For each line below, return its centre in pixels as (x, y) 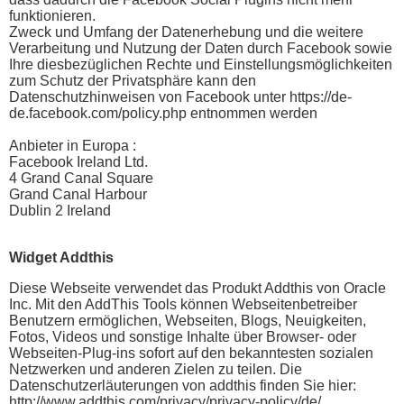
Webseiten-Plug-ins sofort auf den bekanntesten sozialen (191, 353)
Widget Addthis (61, 257)
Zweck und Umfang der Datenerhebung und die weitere (186, 32)
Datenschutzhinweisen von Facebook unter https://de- (180, 96)
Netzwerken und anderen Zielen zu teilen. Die (156, 369)
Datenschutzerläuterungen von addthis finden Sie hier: (183, 385)
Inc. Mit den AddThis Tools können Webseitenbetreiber (183, 304)
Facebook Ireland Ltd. (78, 161)
